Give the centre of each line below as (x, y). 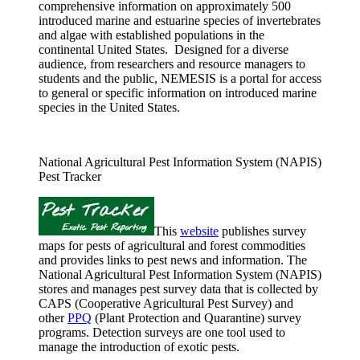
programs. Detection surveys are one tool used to (162, 332)
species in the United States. (109, 107)
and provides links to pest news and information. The (173, 260)
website (199, 231)
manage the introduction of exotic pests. (139, 346)
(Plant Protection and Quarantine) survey (196, 317)
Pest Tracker (70, 176)
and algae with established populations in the (151, 35)
